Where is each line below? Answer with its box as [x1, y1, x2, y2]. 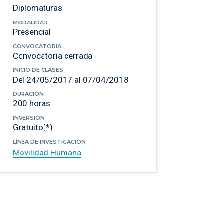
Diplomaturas [13, 3, 63, 13]
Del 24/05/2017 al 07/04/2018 [13, 74, 129, 85]
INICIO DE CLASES [13, 66, 64, 74]
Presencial [13, 27, 51, 37]
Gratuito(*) [13, 122, 53, 132]
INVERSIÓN [13, 114, 45, 122]
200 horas [13, 98, 51, 109]
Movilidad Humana [13, 148, 82, 158]
